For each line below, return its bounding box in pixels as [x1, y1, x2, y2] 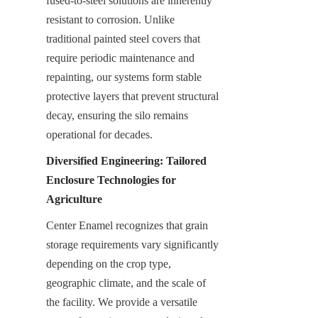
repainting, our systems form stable [46, 70, 202, 83]
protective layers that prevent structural [46, 89, 219, 102]
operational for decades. [46, 128, 153, 141]
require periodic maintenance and [46, 51, 194, 64]
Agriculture [46, 192, 102, 205]
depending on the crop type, [46, 257, 171, 270]
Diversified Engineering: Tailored [46, 154, 207, 167]
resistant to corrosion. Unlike [46, 13, 175, 26]
